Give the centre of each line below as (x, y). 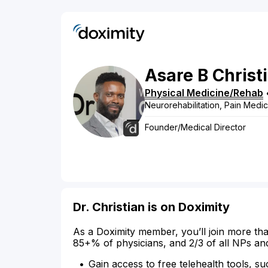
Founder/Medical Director (195, 127)
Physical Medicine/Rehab (204, 93)
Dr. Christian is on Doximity (151, 207)
